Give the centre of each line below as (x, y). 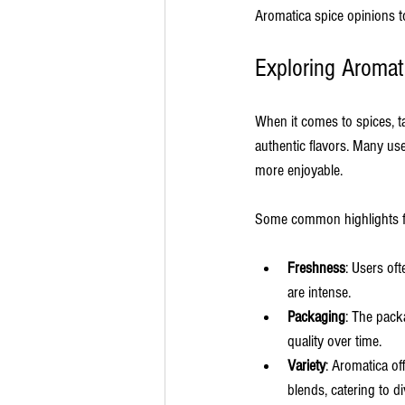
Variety (306, 365)
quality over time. (334, 341)
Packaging (316, 316)
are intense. (319, 292)
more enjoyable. (299, 170)
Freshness (316, 268)
